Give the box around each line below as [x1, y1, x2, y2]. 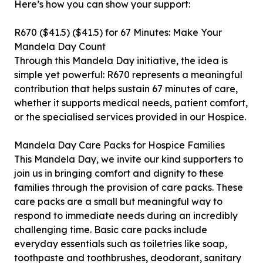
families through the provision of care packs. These [14, 181, 243, 193]
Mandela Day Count [14, 41, 106, 52]
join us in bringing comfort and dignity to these [14, 167, 224, 179]
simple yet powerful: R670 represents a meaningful [14, 69, 242, 80]
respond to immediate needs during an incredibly [14, 210, 238, 221]
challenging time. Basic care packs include [14, 224, 207, 235]
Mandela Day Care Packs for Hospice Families [14, 139, 225, 151]
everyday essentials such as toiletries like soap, [14, 238, 227, 249]
